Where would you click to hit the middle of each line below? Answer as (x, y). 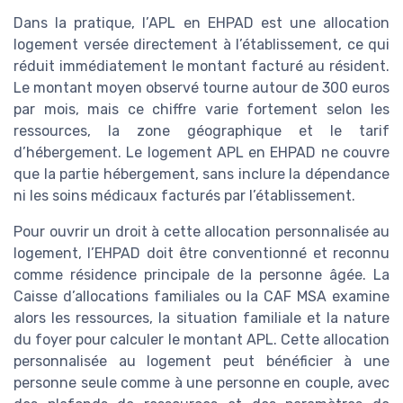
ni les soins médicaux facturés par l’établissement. (184, 196)
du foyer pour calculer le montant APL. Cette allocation (201, 340)
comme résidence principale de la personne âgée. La (201, 275)
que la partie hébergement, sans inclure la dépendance (201, 175)
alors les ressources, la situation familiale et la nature (201, 318)
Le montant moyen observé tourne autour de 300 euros (201, 88)
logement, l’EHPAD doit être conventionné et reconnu (201, 254)
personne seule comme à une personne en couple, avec (201, 383)
